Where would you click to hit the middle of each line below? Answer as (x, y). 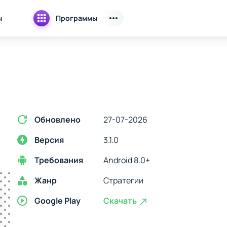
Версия (49, 140)
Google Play (58, 201)
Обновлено (58, 120)
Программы (77, 18)
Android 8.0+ (127, 160)
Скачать (121, 201)
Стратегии (123, 180)
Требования (59, 160)
